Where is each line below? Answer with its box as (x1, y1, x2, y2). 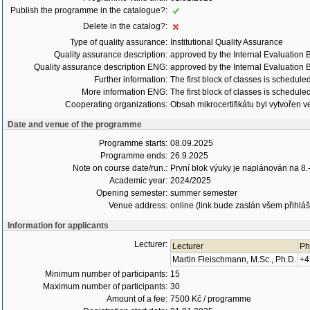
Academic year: (109, 176, 167, 185)
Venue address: (109, 201, 167, 210)
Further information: (94, 75, 167, 84)
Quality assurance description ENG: (34, 62, 167, 72)
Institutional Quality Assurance (170, 37, 283, 47)
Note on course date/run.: (73, 163, 167, 173)
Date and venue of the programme (8, 120, 142, 129)
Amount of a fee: (107, 294, 167, 304)
